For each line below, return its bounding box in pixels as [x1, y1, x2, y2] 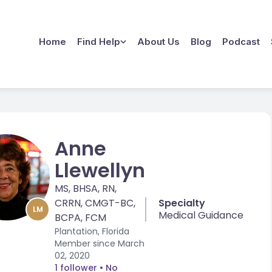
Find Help [77, 36, 120, 48]
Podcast [222, 36, 260, 48]
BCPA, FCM [55, 210, 106, 225]
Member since [55, 237, 118, 250]
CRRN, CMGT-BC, [55, 195, 135, 210]
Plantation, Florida [55, 225, 129, 237]
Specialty [158, 195, 205, 210]
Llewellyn [55, 156, 145, 184]
